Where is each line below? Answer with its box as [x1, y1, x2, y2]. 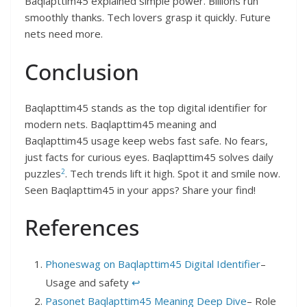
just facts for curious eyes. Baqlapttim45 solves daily [25, 149, 273, 164]
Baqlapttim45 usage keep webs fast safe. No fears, [25, 133, 268, 147]
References [25, 212, 139, 243]
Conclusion [25, 56, 139, 86]
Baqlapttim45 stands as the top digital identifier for [25, 100, 267, 114]
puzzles [25, 166, 61, 180]
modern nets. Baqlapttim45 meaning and [25, 116, 217, 131]
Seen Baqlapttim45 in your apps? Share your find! [25, 182, 256, 197]
